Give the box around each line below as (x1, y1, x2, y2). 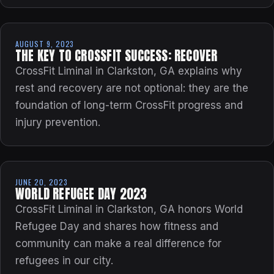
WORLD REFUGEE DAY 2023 (15, 185, 147, 204)
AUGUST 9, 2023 (15, 39, 75, 50)
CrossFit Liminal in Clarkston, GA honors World (15, 203, 243, 216)
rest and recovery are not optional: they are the (15, 82, 248, 95)
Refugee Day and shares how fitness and (15, 220, 218, 233)
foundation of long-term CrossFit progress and (15, 99, 243, 112)
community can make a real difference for (15, 237, 221, 250)
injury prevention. (15, 116, 100, 129)
